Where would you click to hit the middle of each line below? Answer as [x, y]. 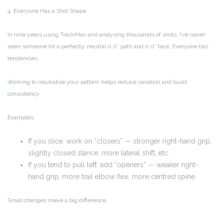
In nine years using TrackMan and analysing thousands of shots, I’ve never [106, 35]
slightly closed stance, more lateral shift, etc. [99, 153]
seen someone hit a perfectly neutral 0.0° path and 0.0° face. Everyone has [108, 47]
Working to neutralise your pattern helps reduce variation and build [97, 82]
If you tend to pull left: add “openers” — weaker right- [113, 165]
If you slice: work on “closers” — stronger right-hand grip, [120, 141]
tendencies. [23, 58]
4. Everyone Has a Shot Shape [47, 11]
